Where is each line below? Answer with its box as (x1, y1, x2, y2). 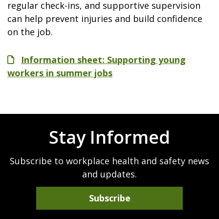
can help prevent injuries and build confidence (7, 13, 202, 24)
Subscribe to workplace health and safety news (10, 154, 209, 167)
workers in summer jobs (7, 67, 112, 79)
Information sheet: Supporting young (21, 54, 186, 66)
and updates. (82, 168, 137, 180)
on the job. (7, 26, 53, 38)
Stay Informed (49, 125, 170, 149)
